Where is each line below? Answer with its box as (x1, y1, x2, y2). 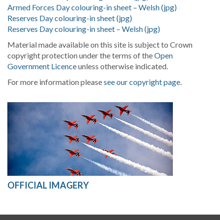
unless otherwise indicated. (77, 61, 168, 71)
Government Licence (7, 61, 77, 71)
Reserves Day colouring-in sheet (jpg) (7, 13, 132, 23)
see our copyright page (104, 77, 180, 86)
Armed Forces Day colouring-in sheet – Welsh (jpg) (7, 2, 177, 12)
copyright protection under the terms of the (7, 51, 154, 60)
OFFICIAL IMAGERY (7, 180, 89, 191)
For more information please (7, 77, 104, 86)
